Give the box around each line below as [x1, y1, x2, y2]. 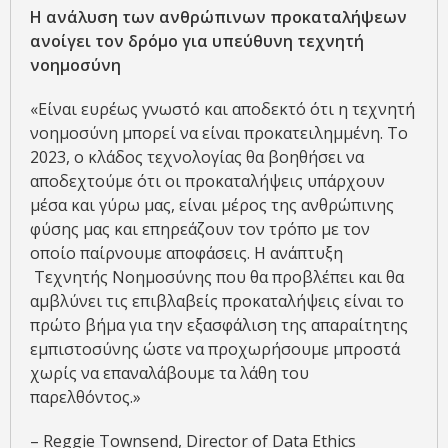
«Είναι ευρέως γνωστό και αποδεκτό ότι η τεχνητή [30, 97, 415, 120]
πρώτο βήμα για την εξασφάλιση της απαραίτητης [30, 313, 408, 336]
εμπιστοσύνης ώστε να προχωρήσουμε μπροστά [30, 337, 400, 360]
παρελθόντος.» [30, 385, 141, 408]
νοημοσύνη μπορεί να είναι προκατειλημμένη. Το [30, 121, 408, 144]
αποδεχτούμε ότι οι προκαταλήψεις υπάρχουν [30, 169, 385, 192]
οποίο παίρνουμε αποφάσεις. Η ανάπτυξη [30, 241, 343, 264]
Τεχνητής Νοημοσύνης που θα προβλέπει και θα [30, 265, 404, 288]
